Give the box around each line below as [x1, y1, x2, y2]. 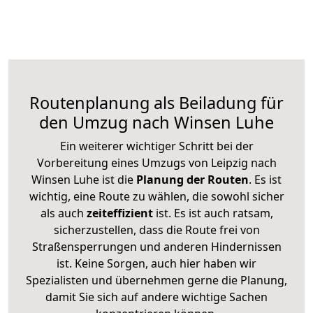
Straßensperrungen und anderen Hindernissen [31, 238, 282, 254]
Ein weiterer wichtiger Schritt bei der [59, 138, 254, 154]
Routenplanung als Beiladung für [29, 91, 284, 114]
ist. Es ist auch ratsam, [152, 205, 273, 221]
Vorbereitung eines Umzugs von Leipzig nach [36, 154, 277, 170]
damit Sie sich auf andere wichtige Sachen [45, 289, 268, 305]
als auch [40, 205, 87, 221]
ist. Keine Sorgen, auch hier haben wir [57, 255, 256, 271]
